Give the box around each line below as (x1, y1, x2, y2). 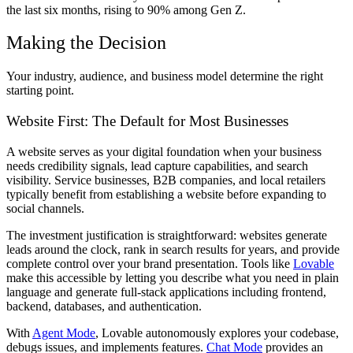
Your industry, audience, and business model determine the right (6, 69, 323, 84)
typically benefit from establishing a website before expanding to (6, 187, 326, 201)
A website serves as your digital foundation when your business (6, 144, 321, 158)
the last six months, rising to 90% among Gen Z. (6, 2, 246, 17)
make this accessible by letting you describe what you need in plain (6, 270, 339, 284)
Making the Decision (6, 32, 166, 54)
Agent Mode (32, 325, 95, 340)
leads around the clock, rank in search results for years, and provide (6, 242, 340, 256)
